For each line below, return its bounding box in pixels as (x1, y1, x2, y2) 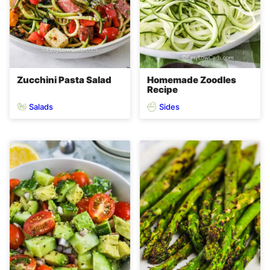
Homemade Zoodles (147, 74, 236, 86)
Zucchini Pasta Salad (17, 74, 111, 86)
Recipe (147, 84, 178, 96)
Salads (29, 101, 53, 111)
